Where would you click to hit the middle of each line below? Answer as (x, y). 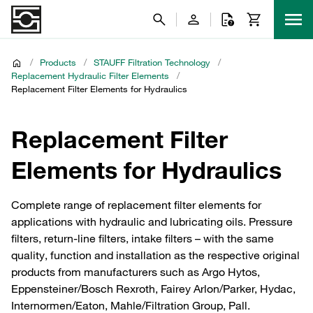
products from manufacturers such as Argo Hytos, (136, 272)
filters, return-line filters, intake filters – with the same (143, 238)
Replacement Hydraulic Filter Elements (90, 75)
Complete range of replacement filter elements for (136, 205)
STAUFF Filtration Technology (152, 62)
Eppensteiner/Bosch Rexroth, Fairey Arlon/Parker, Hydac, (153, 289)
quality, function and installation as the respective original (155, 255)
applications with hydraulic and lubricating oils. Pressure (152, 221)
